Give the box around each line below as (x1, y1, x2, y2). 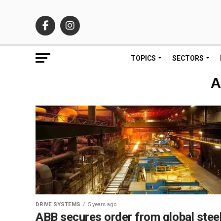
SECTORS (172, 54, 204, 62)
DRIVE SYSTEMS (36, 201, 80, 208)
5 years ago (88, 201, 116, 208)
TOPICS (131, 54, 156, 62)
